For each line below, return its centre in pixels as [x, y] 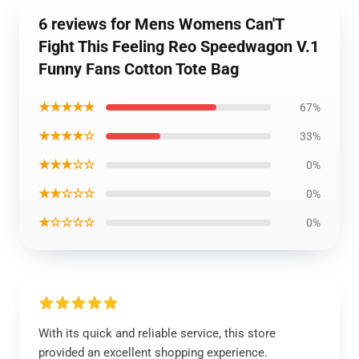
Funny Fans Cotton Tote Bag [139, 69]
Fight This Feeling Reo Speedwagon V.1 [179, 46]
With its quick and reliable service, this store [157, 333]
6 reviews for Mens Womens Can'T [161, 24]
